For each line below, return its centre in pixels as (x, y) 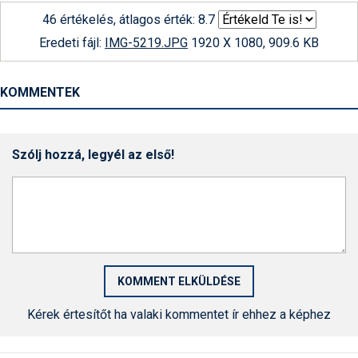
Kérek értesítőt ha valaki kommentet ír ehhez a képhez (179, 314)
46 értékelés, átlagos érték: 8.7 (128, 20)
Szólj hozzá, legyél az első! (93, 155)
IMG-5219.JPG (146, 43)
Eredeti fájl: (72, 43)
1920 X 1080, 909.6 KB (253, 43)
